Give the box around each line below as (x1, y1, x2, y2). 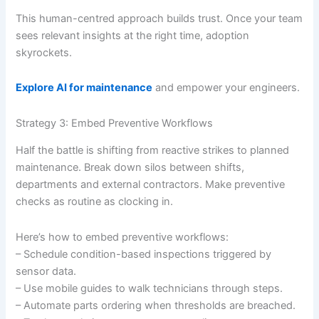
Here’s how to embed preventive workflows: (16, 230, 229, 244)
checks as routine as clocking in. (16, 195, 174, 209)
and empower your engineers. (152, 81, 300, 95)
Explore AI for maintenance (16, 81, 153, 95)
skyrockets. (16, 46, 73, 59)
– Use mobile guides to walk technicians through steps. (16, 281, 283, 295)
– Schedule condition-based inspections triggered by (16, 247, 272, 261)
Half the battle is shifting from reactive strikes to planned (16, 144, 290, 157)
